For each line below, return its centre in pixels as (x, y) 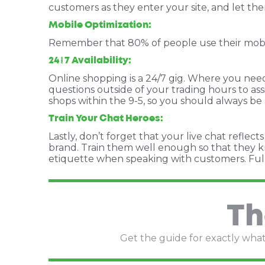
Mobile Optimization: (100, 25)
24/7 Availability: (90, 61)
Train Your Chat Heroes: (106, 119)
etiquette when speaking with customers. (148, 159)
